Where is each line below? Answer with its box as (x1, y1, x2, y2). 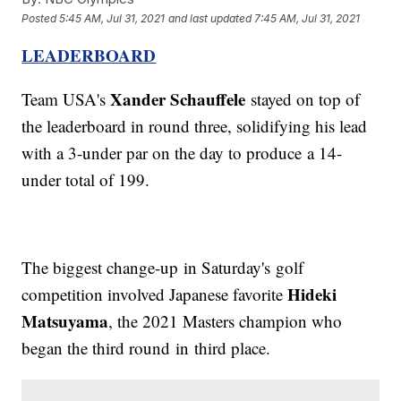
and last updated (168, 11, 252, 25)
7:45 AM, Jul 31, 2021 (254, 11, 361, 25)
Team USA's (21, 88, 107, 111)
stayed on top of (245, 88, 361, 111)
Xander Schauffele (106, 87, 246, 112)
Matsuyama (21, 309, 109, 334)
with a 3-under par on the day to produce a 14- (21, 141, 343, 165)
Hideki (287, 282, 337, 307)
